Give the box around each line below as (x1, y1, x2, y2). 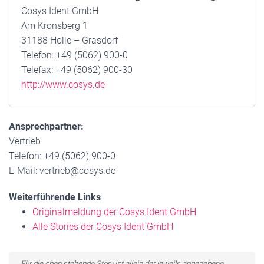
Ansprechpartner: (9, 121, 84, 132)
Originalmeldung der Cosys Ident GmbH (32, 206, 196, 217)
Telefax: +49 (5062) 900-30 (21, 64, 133, 75)
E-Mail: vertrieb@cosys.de (9, 165, 115, 176)
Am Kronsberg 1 (21, 20, 88, 31)
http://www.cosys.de (21, 79, 105, 90)
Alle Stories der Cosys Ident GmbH (32, 221, 173, 232)
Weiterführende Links (9, 192, 101, 203)
